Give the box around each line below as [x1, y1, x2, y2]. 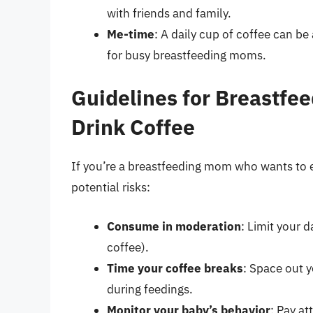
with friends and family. [107, 5, 231, 21]
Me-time [107, 26, 154, 42]
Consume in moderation [107, 218, 241, 234]
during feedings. [107, 281, 193, 297]
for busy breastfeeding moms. [107, 47, 266, 63]
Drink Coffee [71, 113, 195, 141]
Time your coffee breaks [107, 260, 243, 276]
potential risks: [71, 180, 150, 196]
